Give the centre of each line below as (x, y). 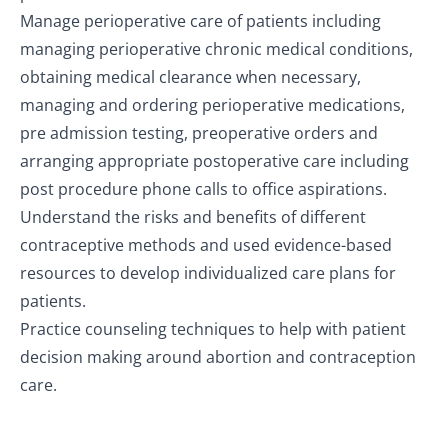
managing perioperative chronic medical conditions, (216, 48)
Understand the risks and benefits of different (193, 216)
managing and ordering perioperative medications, (212, 104)
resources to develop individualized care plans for (208, 272)
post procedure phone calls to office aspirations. (203, 188)
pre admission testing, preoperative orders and (199, 132)
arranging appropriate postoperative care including (214, 160)
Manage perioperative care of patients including (200, 20)
